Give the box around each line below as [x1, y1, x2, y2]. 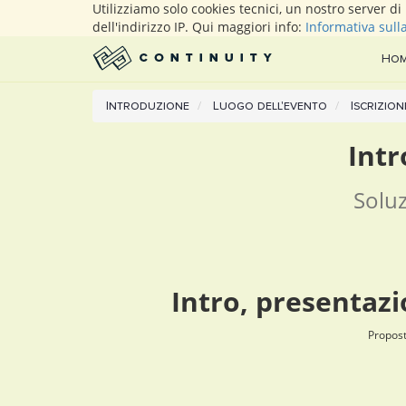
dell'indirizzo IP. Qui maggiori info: [92, 18, 305, 35]
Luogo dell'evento [213, 98, 327, 113]
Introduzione [106, 98, 189, 113]
